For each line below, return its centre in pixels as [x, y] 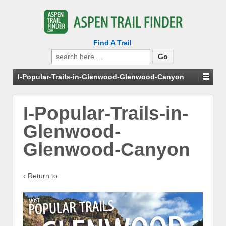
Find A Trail [112, 43]
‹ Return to [40, 175]
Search [63, 53]
